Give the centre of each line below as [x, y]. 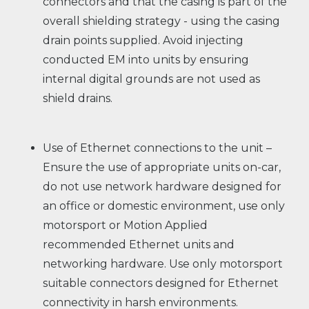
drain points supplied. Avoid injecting [143, 40]
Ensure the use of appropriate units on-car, [162, 168]
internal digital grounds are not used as [152, 79]
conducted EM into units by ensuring [146, 59]
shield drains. [78, 98]
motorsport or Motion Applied [126, 226]
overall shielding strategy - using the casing [162, 21]
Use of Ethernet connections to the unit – [158, 148]
